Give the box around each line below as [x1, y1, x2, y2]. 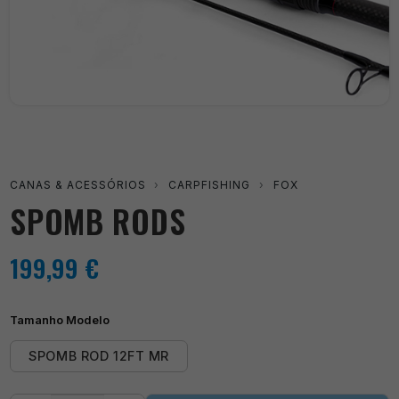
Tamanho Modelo [10, 313, 110, 327]
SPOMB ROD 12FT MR [28, 347, 169, 363]
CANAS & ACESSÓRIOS [10, 177, 146, 191]
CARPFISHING [168, 177, 251, 191]
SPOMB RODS [10, 197, 186, 244]
